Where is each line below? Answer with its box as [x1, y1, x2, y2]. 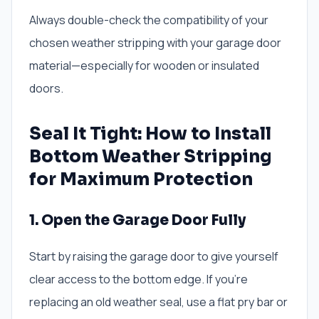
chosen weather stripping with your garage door [29, 35, 281, 51]
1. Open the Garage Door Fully [29, 211, 246, 230]
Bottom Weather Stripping [29, 146, 271, 168]
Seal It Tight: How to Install [29, 123, 271, 145]
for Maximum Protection [29, 169, 253, 191]
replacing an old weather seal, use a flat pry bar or [29, 294, 288, 310]
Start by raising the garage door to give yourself [29, 249, 278, 265]
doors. [29, 80, 63, 97]
